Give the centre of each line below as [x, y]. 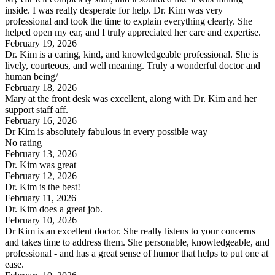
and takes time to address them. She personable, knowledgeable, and [137, 242]
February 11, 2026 [41, 198]
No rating [23, 142]
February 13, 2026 [41, 153]
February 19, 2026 [41, 43]
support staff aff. [37, 109]
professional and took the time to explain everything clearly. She [129, 21]
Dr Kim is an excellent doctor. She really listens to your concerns [130, 231]
